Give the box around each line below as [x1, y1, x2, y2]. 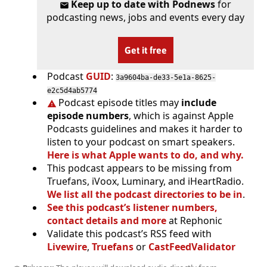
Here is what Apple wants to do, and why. [47, 148, 244, 162]
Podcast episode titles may [58, 96, 182, 110]
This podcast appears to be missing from [47, 162, 232, 175]
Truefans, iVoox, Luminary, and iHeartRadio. [47, 175, 244, 188]
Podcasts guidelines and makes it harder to [47, 122, 243, 136]
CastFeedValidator [148, 240, 235, 254]
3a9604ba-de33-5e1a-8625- [116, 73, 216, 82]
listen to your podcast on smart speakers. [47, 135, 235, 149]
